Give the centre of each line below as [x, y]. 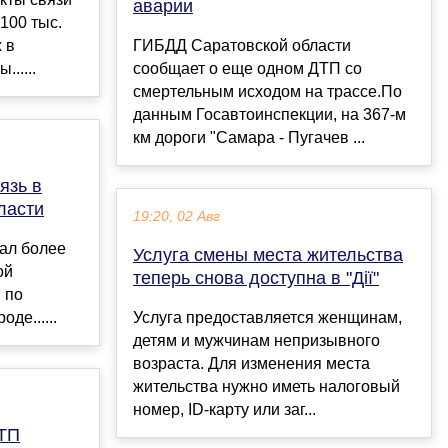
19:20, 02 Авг [176, 217]
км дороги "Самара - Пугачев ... [249, 138]
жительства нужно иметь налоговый [266, 387]
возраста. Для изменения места [251, 364]
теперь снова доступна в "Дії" [256, 278]
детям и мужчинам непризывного [256, 341]
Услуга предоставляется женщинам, [267, 318]
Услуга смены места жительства [268, 255]
